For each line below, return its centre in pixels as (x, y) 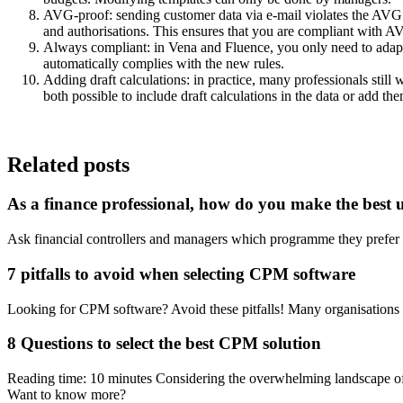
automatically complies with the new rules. (164, 63)
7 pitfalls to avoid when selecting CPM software (181, 273)
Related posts (68, 164)
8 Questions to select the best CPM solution (164, 344)
